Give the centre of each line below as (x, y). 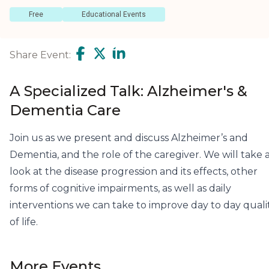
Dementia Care (65, 110)
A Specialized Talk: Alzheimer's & (128, 91)
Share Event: (40, 55)
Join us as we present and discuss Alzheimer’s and (129, 138)
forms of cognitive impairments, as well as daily (120, 189)
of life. (24, 222)
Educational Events (114, 14)
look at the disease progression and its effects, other (134, 172)
